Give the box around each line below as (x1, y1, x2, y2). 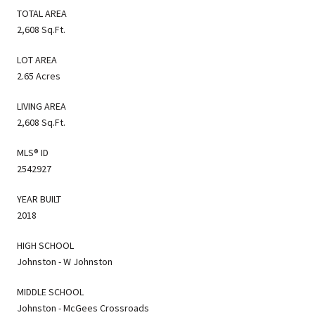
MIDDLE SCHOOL (17, 285, 84, 298)
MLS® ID (17, 146, 49, 159)
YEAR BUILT (17, 192, 61, 205)
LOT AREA (17, 53, 57, 66)
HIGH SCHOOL (17, 238, 74, 252)
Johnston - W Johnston (17, 255, 112, 268)
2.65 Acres (17, 69, 60, 82)
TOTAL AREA (17, 6, 67, 20)
